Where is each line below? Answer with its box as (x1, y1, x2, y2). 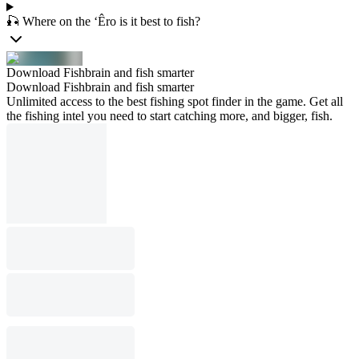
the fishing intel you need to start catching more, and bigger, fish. (6, 109, 333, 123)
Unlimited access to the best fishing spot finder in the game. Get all (6, 95, 343, 108)
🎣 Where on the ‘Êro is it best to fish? (6, 14, 200, 28)
